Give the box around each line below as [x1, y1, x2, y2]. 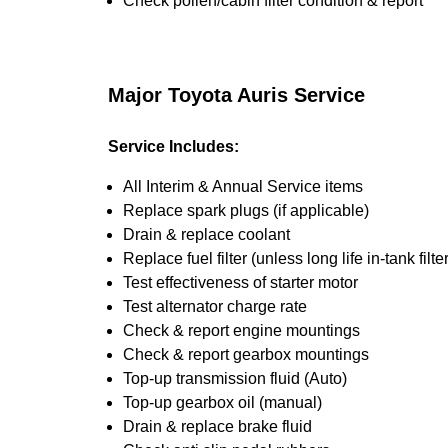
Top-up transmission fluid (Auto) [123, 370, 347, 387]
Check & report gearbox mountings [123, 346, 369, 363]
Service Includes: [108, 138, 239, 155]
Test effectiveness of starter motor [123, 274, 358, 291]
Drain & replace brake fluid [123, 418, 312, 435]
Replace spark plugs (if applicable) [123, 202, 369, 219]
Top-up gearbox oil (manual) [123, 394, 322, 411]
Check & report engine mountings [123, 322, 360, 339]
